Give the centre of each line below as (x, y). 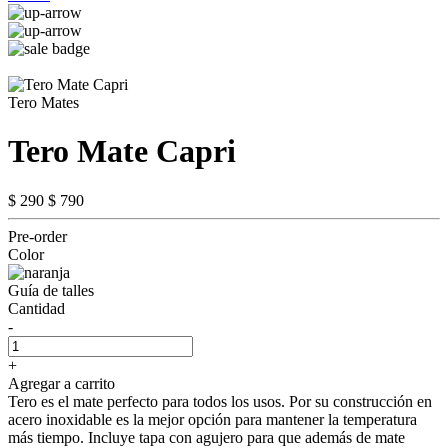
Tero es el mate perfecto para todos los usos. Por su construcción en (220, 401)
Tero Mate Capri (122, 151)
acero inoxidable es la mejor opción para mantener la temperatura (212, 419)
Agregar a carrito (61, 383)
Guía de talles (51, 290)
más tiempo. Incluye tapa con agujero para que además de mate (206, 437)
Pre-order (37, 236)
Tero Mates (43, 102)
